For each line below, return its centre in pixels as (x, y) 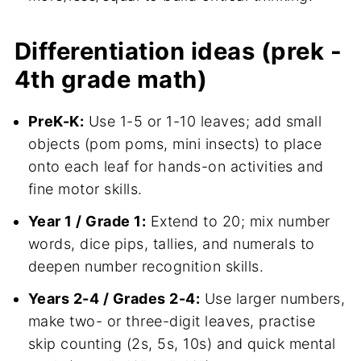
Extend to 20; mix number (238, 222)
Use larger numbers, (273, 299)
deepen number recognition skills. (146, 267)
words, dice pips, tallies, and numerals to (171, 244)
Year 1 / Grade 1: (87, 222)
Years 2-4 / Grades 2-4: (114, 299)
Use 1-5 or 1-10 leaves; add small (203, 122)
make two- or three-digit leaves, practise (172, 322)
